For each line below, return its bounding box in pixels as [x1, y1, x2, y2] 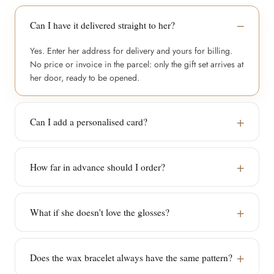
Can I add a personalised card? [30, 116, 147, 128]
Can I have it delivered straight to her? [30, 19, 175, 31]
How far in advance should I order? [30, 161, 165, 173]
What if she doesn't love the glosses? [30, 206, 169, 218]
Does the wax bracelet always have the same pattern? [30, 251, 232, 264]
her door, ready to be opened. [30, 72, 139, 84]
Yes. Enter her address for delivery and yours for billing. [30, 45, 232, 57]
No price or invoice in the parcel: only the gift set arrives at [30, 58, 243, 70]
